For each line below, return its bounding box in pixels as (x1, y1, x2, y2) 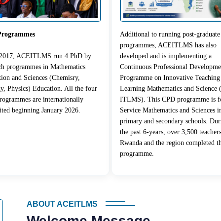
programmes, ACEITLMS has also (120, 41, 217, 49)
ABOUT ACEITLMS (26, 199, 98, 208)
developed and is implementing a (120, 52, 212, 60)
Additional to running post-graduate (120, 30, 220, 38)
